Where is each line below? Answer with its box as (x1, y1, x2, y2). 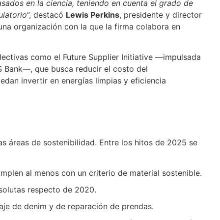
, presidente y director (119, 9, 202, 20)
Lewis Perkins (66, 9, 120, 20)
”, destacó (27, 9, 66, 20)
